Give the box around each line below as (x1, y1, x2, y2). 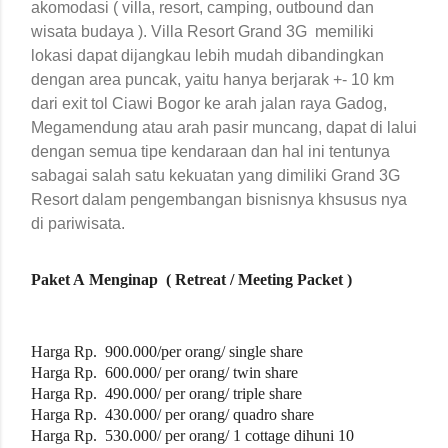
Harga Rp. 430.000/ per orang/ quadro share (31, 406, 314, 424)
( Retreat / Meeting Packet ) (162, 271, 352, 289)
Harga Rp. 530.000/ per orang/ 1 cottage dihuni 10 (31, 427, 354, 445)
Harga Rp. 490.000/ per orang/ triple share (31, 385, 302, 403)
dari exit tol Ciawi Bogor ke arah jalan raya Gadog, (31, 95, 387, 113)
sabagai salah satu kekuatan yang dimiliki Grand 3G (31, 167, 400, 185)
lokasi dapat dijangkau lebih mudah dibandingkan (31, 47, 384, 65)
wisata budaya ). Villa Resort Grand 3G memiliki (31, 23, 374, 41)
